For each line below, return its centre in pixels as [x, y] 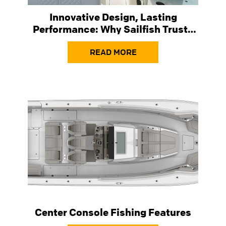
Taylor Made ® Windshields [113, 41]
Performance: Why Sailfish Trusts [113, 29]
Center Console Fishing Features [113, 212]
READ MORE [113, 52]
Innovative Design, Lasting [113, 17]
